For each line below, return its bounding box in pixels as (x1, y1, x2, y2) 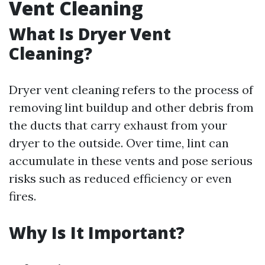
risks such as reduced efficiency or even (9, 171, 232, 186)
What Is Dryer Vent (9, 22, 171, 45)
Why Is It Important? (9, 221, 185, 244)
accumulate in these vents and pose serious (9, 153, 253, 168)
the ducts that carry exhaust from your (9, 118, 227, 132)
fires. (9, 189, 36, 203)
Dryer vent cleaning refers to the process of (9, 82, 253, 97)
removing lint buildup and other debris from (9, 100, 254, 115)
